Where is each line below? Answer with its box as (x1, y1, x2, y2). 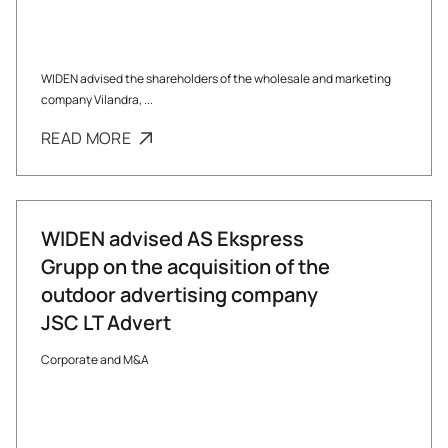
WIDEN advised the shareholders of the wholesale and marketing (41, 70, 391, 87)
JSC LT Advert (41, 309, 171, 336)
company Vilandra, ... (41, 91, 153, 108)
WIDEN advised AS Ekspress (41, 225, 304, 252)
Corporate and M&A (41, 351, 149, 368)
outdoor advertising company (41, 281, 318, 308)
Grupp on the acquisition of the (41, 253, 330, 280)
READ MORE (41, 127, 135, 149)
